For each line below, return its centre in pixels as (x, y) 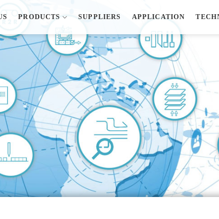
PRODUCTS (39, 17)
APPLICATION (158, 17)
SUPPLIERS (100, 17)
